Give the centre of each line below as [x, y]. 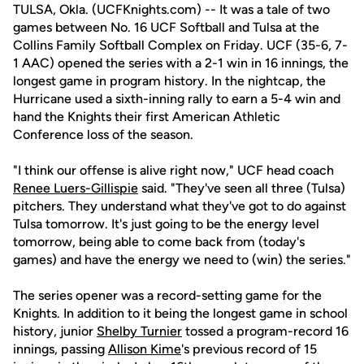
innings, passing [61, 349]
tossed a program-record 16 [265, 331]
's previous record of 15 [249, 349]
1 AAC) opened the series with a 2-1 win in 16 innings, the [181, 63]
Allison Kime [145, 349]
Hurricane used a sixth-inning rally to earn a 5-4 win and [177, 99]
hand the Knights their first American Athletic [147, 117]
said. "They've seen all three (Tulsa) [242, 188]
